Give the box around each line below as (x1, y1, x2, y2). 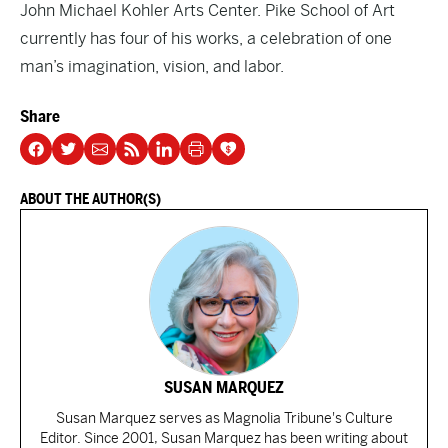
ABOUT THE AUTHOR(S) (20, 190, 161, 207)
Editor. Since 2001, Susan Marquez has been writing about (40, 429, 408, 446)
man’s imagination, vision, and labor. (20, 56, 284, 76)
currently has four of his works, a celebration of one (20, 28, 392, 48)
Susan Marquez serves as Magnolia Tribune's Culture (55, 409, 393, 426)
